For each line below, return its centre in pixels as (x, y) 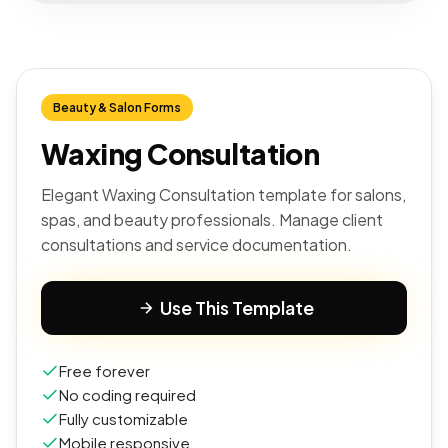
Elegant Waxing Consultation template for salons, (223, 194)
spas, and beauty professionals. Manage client (212, 219)
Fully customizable (123, 418)
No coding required (127, 394)
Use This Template (237, 307)
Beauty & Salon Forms (117, 107)
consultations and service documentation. (196, 244)
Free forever (104, 370)
